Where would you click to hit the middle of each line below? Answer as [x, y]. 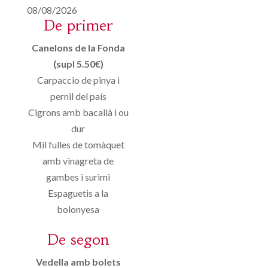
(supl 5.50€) [78, 64]
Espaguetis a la [78, 193]
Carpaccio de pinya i [78, 80]
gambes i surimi [78, 177]
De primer [78, 26]
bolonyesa [78, 209]
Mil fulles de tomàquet [78, 145]
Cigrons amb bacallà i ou [78, 112]
